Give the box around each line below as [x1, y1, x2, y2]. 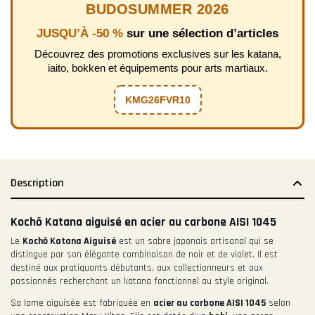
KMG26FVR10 [124, 94, 191, 106]
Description [11, 176, 63, 191]
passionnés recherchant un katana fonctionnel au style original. [11, 275, 269, 288]
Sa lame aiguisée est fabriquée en [11, 296, 153, 309]
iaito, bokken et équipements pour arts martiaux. [47, 62, 268, 75]
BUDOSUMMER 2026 [86, 1, 229, 18]
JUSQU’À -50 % [37, 27, 123, 41]
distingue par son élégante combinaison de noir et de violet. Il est [11, 248, 278, 262]
